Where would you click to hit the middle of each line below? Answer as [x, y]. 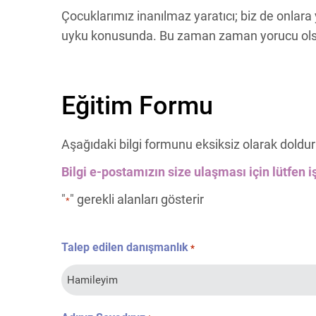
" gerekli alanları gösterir [137, 199]
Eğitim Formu [137, 106]
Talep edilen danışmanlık [125, 247]
